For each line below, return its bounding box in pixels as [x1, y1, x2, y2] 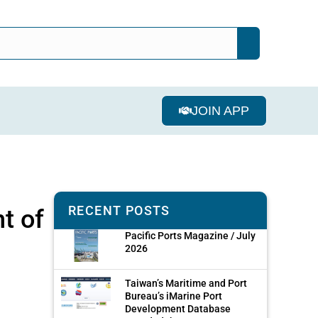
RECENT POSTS [68, 202, 170, 218]
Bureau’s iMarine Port [125, 290, 222, 302]
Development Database [125, 302, 231, 314]
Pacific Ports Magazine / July [125, 229, 256, 241]
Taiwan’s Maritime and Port [125, 277, 247, 289]
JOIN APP [192, 103, 249, 118]
